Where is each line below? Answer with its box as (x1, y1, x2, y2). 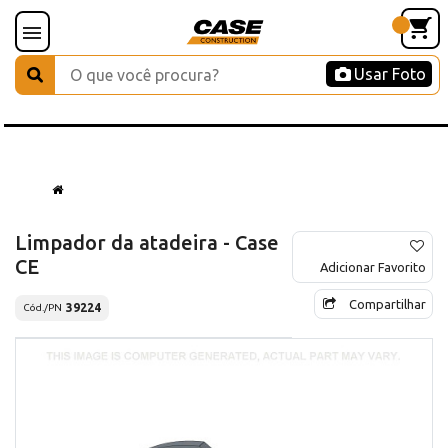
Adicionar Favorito (320, 259, 426, 274)
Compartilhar (349, 296, 426, 311)
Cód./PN (23, 302, 62, 314)
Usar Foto (354, 65, 426, 83)
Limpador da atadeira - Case (15, 230, 279, 254)
